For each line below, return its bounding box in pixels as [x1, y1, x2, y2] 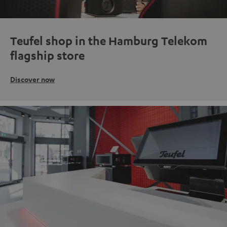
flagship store [10, 48, 85, 62]
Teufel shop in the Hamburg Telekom [10, 33, 207, 48]
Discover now [10, 74, 55, 84]
